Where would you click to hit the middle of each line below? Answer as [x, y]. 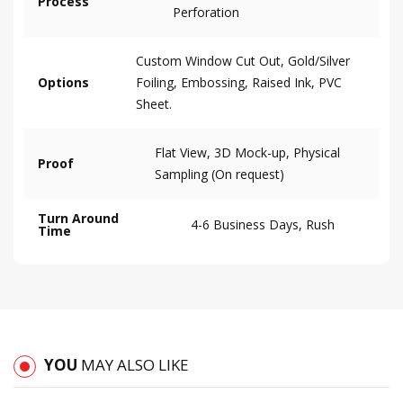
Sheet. [154, 104]
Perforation [206, 13]
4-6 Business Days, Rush [263, 225]
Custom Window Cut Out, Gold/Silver [243, 61]
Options [63, 83]
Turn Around [78, 219]
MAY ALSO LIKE [135, 365]
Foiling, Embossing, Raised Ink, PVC [239, 83]
